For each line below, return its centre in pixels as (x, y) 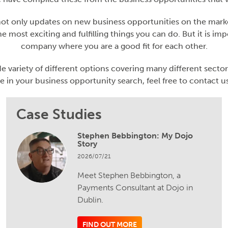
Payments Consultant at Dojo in (135, 187)
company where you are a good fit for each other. (114, 46)
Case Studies (59, 114)
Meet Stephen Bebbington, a (129, 175)
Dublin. (91, 199)
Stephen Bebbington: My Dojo (135, 135)
